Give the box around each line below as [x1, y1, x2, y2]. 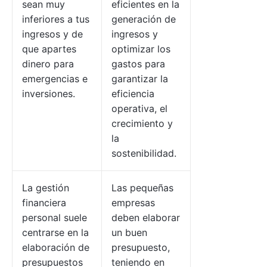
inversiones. [22, 88, 75, 100]
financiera [22, 197, 66, 209]
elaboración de [22, 241, 89, 253]
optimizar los [111, 43, 170, 55]
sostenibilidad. [111, 147, 176, 159]
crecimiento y [111, 117, 173, 129]
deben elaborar [111, 212, 180, 223]
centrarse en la [22, 226, 89, 238]
